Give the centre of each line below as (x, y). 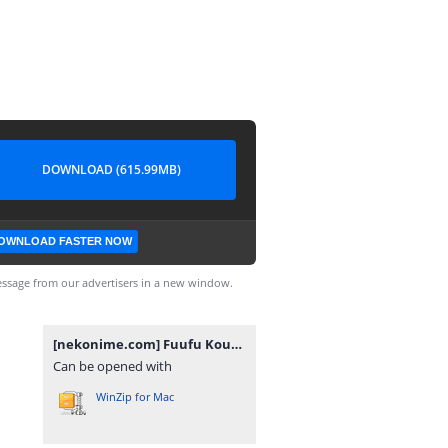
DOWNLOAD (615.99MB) (111, 169)
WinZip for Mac (135, 396)
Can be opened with (112, 366)
